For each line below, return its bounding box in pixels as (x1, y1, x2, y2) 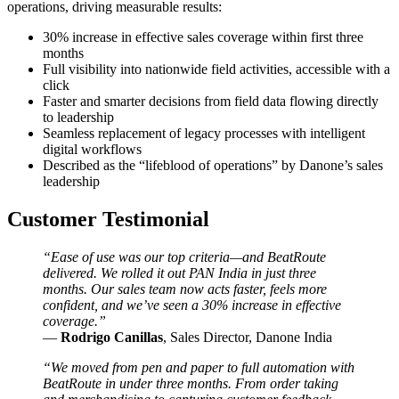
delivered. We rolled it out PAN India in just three (43, 265, 316, 281)
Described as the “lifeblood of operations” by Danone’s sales (43, 157, 383, 173)
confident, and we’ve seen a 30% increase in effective (43, 297, 341, 313)
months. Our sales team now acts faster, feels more (43, 281, 327, 297)
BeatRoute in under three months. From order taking (43, 375, 338, 391)
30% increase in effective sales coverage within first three (43, 28, 363, 45)
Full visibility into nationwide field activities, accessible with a (43, 61, 390, 77)
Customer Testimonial (7, 207, 209, 231)
